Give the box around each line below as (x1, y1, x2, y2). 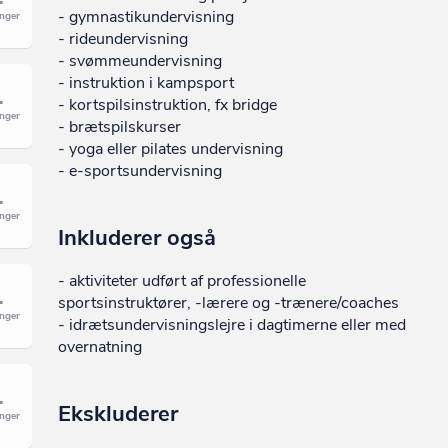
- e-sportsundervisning (58, 160, 223, 182)
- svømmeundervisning (58, 50, 223, 72)
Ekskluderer (58, 399, 179, 429)
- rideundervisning (58, 28, 189, 50)
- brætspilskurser (58, 116, 182, 138)
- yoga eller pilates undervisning (58, 138, 284, 160)
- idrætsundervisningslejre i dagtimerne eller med (58, 314, 407, 336)
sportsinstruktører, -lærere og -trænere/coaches (58, 292, 400, 314)
